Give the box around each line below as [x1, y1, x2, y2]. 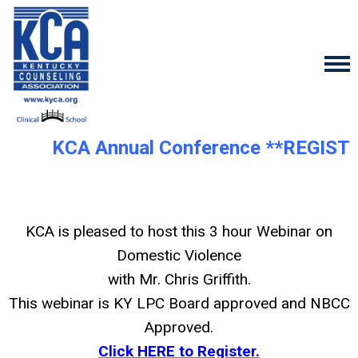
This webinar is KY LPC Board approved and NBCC [8, 294, 350, 312]
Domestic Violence [117, 246, 241, 265]
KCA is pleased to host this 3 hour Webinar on [26, 222, 332, 241]
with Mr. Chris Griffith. [107, 270, 251, 288]
